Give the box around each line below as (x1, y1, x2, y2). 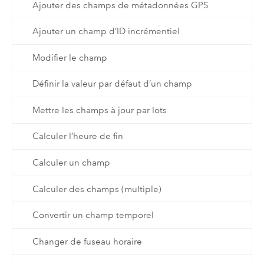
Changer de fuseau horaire (32, 236, 142, 247)
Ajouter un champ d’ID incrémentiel (32, 26, 180, 37)
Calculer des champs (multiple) (32, 183, 161, 194)
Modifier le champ (32, 52, 107, 63)
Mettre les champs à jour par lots (32, 104, 167, 115)
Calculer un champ (32, 157, 110, 168)
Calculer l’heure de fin (32, 131, 123, 142)
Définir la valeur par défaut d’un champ (32, 78, 192, 90)
